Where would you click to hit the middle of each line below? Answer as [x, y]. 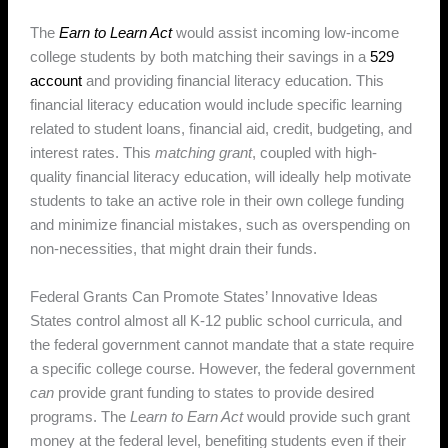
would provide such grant [327, 416]
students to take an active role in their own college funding [217, 201]
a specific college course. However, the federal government [223, 368]
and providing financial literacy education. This [233, 81]
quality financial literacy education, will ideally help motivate [221, 177]
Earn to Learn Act [116, 33]
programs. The [80, 416]
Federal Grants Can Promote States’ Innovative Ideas [204, 296]
